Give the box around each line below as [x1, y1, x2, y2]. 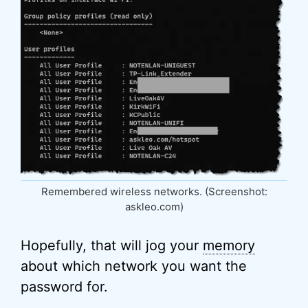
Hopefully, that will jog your [21, 236, 203, 254]
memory [203, 236, 255, 254]
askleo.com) [124, 199, 184, 213]
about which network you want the [21, 257, 247, 274]
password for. [21, 278, 108, 295]
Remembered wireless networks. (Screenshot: [41, 184, 267, 198]
